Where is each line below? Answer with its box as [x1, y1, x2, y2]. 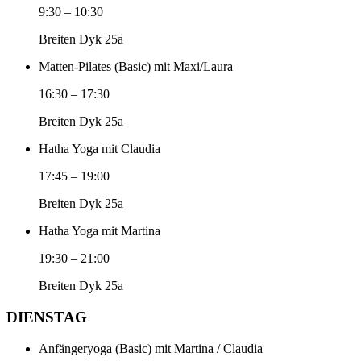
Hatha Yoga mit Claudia [39, 142, 160, 156]
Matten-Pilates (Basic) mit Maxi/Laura [39, 60, 233, 74]
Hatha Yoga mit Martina [39, 224, 160, 239]
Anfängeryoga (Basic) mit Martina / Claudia [39, 341, 263, 355]
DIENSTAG [6, 308, 87, 326]
